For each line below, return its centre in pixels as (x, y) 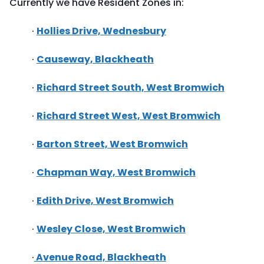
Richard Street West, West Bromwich (128, 116)
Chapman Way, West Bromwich (116, 172)
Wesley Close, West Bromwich (111, 229)
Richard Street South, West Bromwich (130, 88)
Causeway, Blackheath (95, 59)
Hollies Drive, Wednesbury (101, 31)
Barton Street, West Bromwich (112, 144)
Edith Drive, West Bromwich (105, 201)
